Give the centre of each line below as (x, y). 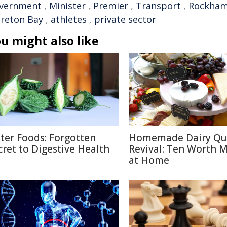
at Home (149, 160)
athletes (69, 19)
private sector (125, 19)
